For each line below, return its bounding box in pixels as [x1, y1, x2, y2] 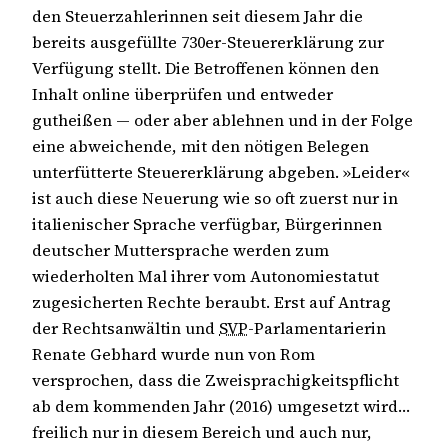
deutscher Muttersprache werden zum [32, 239, 329, 262]
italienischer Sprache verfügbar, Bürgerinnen [32, 213, 382, 236]
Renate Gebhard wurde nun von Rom [32, 343, 315, 366]
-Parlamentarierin [248, 317, 386, 340]
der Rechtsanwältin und [32, 317, 219, 340]
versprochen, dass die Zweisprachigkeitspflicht [32, 369, 399, 392]
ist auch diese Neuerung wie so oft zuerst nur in [32, 187, 398, 210]
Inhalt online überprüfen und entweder [32, 83, 333, 106]
